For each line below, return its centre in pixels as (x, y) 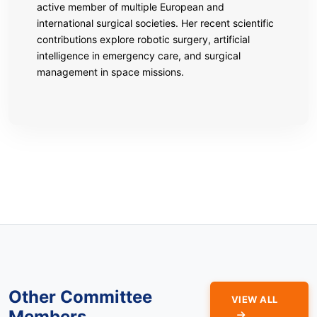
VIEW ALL (254, 299)
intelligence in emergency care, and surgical (139, 55)
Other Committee (80, 296)
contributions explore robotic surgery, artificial (143, 39)
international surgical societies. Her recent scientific (155, 23)
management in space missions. (110, 71)
